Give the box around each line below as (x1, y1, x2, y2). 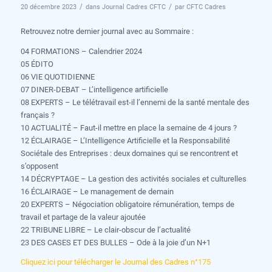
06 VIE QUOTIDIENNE (20, 72, 95, 81)
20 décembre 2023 (20, 3, 76, 12)
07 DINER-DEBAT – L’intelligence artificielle (20, 84, 168, 94)
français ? (20, 110, 55, 120)
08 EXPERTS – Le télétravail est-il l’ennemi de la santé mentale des (20, 97, 250, 107)
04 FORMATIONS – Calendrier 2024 (20, 46, 142, 56)
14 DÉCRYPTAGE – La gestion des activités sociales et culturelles (20, 174, 246, 183)
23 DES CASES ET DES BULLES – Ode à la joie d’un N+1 (20, 237, 211, 247)
